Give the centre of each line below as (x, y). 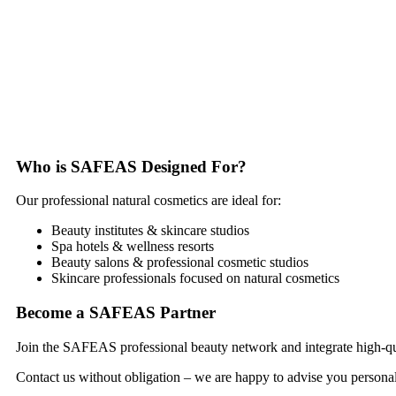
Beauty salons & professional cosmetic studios (180, 263)
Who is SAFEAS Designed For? (131, 166)
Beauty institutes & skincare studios (150, 231)
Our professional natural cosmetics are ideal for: (148, 201)
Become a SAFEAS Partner (116, 313)
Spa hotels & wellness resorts (133, 247)
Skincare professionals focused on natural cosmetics (195, 278)
